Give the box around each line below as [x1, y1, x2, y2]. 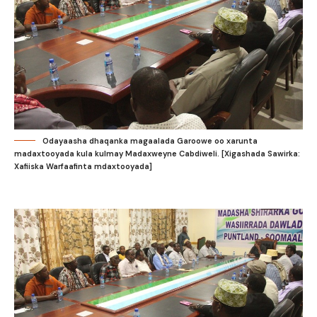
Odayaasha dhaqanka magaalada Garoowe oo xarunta [42, 135, 258, 146]
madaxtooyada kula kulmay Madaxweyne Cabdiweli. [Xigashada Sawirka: [14, 148, 300, 158]
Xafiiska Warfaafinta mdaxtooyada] [14, 161, 152, 171]
